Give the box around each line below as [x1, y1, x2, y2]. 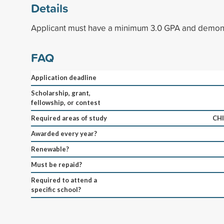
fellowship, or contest [31, 98, 100, 106]
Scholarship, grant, [31, 88, 90, 97]
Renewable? [31, 144, 69, 153]
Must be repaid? [31, 160, 82, 168]
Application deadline [31, 73, 96, 81]
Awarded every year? [31, 129, 97, 137]
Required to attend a [31, 175, 97, 184]
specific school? [31, 185, 81, 193]
